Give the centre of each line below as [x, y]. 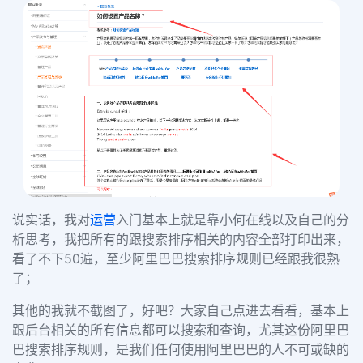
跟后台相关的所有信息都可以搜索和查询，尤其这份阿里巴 [181, 329]
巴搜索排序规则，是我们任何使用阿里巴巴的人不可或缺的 [181, 349]
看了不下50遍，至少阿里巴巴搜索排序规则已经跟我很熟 [176, 258]
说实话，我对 [51, 219]
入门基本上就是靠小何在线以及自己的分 [233, 219]
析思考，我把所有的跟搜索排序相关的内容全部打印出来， [181, 239]
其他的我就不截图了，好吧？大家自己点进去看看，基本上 [181, 310]
